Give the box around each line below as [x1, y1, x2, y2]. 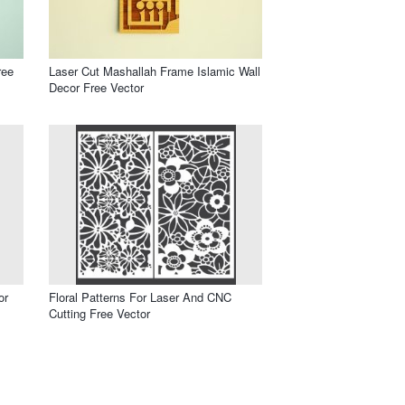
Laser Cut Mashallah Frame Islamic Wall [49, 61, 260, 80]
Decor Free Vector [49, 78, 144, 96]
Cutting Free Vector [49, 304, 150, 322]
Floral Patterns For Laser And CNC [49, 287, 231, 306]
